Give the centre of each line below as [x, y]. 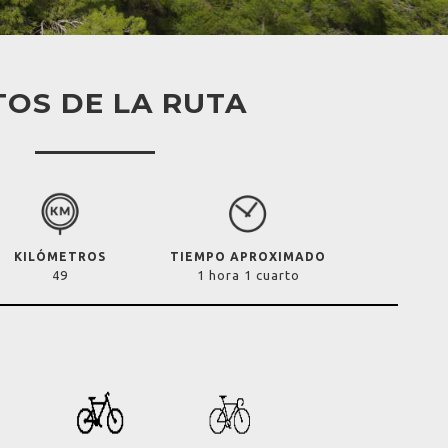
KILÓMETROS [60, 256]
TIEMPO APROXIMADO [248, 256]
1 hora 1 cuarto [248, 275]
